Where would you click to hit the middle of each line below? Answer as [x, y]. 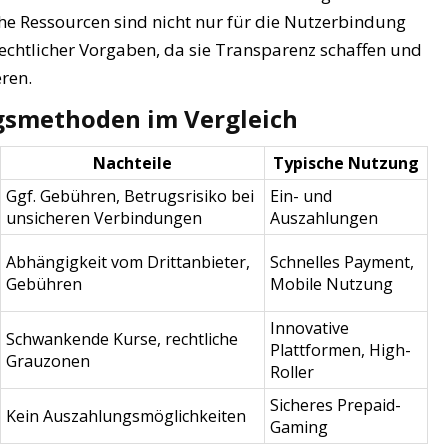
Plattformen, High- [340, 350]
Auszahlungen [324, 218]
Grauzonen [48, 361]
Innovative [309, 328]
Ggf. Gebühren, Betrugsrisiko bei [130, 196]
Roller [292, 372]
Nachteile [132, 163]
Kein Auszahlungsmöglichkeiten [126, 416]
